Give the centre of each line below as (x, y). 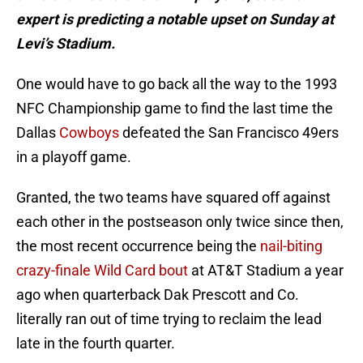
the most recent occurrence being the (138, 246)
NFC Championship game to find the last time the (175, 109)
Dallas (38, 133)
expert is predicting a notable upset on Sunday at (175, 19)
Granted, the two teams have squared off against (173, 198)
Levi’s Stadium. (66, 44)
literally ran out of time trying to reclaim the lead (169, 319)
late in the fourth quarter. (96, 344)
